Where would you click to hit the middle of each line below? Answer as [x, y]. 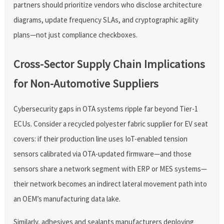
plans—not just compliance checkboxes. [76, 34]
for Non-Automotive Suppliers [86, 83]
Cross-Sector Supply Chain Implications [109, 64]
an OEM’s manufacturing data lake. [67, 198]
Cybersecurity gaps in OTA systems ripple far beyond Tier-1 [106, 108]
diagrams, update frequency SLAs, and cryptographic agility [106, 19]
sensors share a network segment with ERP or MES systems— [110, 168]
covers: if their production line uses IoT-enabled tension [101, 138]
